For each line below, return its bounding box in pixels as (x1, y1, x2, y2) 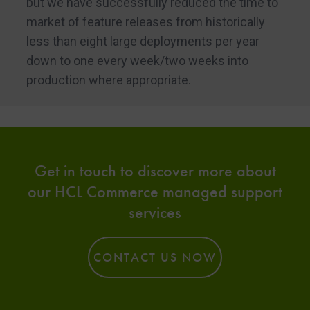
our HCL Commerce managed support (28, 180, 282, 202)
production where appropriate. (26, 72, 191, 87)
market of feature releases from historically (26, 14, 265, 29)
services (129, 201, 181, 223)
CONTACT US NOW (93, 249, 217, 266)
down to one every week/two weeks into (26, 53, 248, 68)
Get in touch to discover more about (34, 159, 276, 181)
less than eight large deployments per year (26, 33, 259, 48)
